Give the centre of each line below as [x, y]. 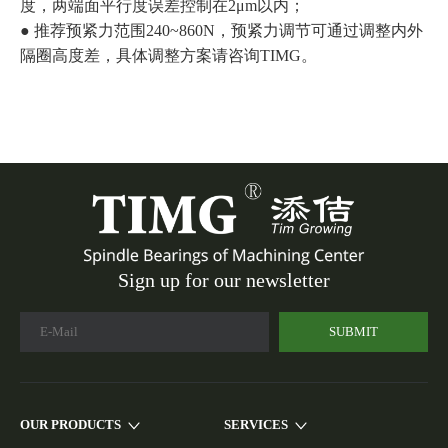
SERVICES [256, 425]
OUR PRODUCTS [70, 425]
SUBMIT [353, 331]
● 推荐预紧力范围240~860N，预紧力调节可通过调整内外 [221, 30]
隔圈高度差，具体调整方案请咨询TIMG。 [168, 55]
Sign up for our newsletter [224, 279]
